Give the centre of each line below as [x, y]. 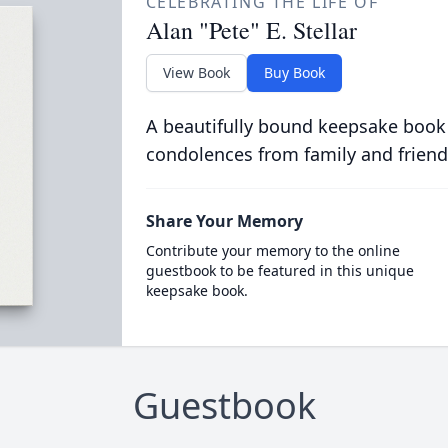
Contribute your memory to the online [272, 250]
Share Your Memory [224, 221]
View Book [196, 72]
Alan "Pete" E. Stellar [251, 30]
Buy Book [294, 72]
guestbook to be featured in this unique [279, 270]
